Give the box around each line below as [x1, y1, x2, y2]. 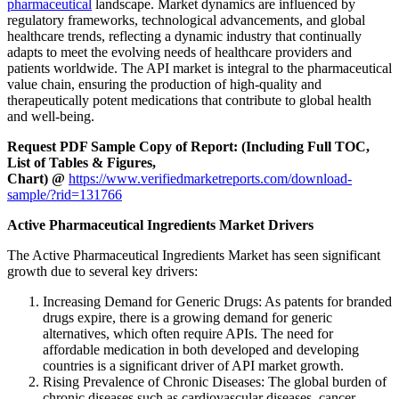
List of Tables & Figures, [7, 155, 156, 171]
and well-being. [7, 109, 94, 125]
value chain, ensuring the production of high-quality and [7, 77, 322, 93]
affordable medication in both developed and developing [43, 342, 359, 358]
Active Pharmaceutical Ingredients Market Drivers [7, 217, 313, 233]
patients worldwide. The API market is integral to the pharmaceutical [7, 61, 392, 77]
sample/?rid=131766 [7, 187, 122, 203]
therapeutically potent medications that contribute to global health [7, 93, 371, 109]
